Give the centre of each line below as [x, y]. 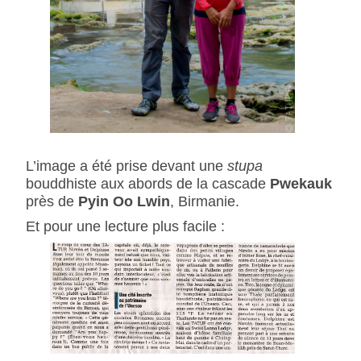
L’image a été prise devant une [126, 165]
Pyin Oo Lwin [124, 201]
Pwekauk [299, 183]
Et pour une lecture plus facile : [125, 226]
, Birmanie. [204, 201]
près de [52, 201]
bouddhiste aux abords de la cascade [145, 183]
